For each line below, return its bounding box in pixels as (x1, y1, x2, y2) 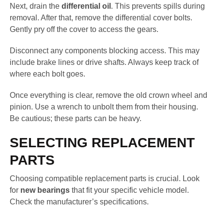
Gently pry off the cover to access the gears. (10, 25, 158, 34)
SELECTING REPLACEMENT (10, 135, 195, 151)
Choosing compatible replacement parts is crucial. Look (10, 174, 200, 183)
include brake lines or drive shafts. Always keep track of (10, 58, 199, 67)
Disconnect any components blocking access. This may (10, 46, 200, 55)
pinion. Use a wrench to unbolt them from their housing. (10, 103, 198, 111)
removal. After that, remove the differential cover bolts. (10, 14, 192, 22)
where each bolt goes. (10, 70, 85, 78)
